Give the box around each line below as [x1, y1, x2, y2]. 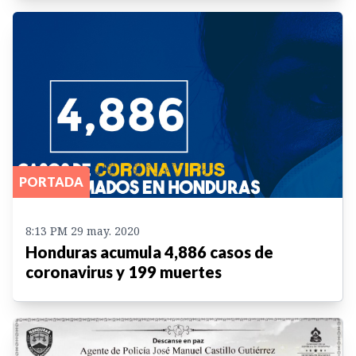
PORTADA [19, 173, 83, 189]
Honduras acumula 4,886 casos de [25, 242, 273, 261]
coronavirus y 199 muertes [25, 261, 222, 281]
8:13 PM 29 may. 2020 [25, 222, 140, 238]
